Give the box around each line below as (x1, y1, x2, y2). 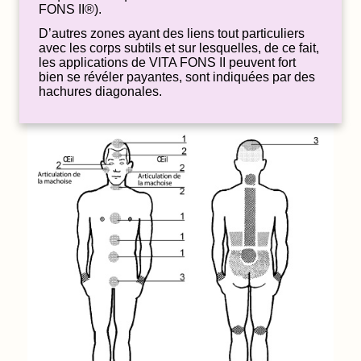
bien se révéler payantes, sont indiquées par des (39, 69, 315, 84)
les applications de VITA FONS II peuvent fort (39, 55, 296, 69)
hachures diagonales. (39, 84, 162, 98)
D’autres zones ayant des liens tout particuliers (39, 26, 305, 40)
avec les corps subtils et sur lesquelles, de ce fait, (39, 40, 319, 55)
